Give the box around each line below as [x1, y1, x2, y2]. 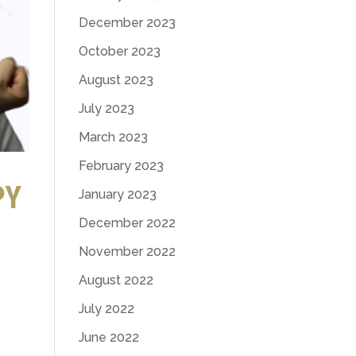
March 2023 [78, 130, 148, 145]
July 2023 [78, 101, 134, 116]
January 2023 [78, 187, 157, 202]
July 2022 [78, 301, 134, 316]
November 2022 [78, 244, 176, 259]
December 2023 [78, 15, 176, 30]
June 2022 [78, 330, 139, 345]
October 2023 [78, 44, 161, 59]
